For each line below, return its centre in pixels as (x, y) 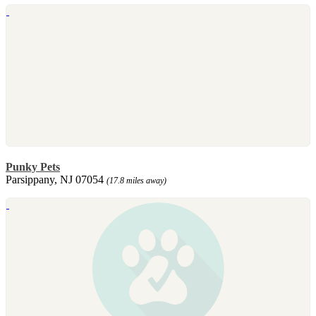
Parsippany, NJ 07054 (56, 179)
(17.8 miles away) (136, 180)
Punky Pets (33, 166)
